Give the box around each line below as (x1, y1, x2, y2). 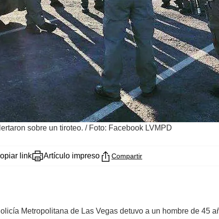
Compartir (111, 152, 142, 160)
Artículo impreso (44, 152, 100, 160)
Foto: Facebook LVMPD (89, 124, 172, 132)
